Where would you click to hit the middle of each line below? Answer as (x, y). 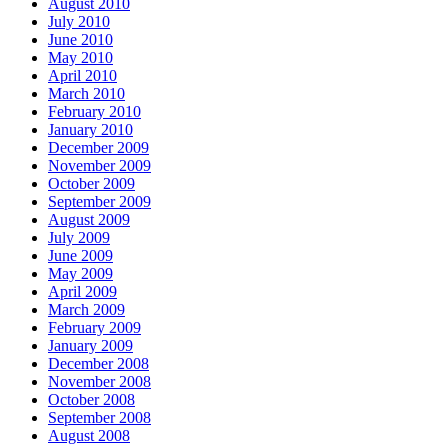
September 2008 (99, 417)
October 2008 (91, 399)
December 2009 (98, 147)
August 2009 (89, 219)
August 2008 (89, 435)
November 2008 (99, 381)
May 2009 (80, 273)
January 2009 (90, 345)
